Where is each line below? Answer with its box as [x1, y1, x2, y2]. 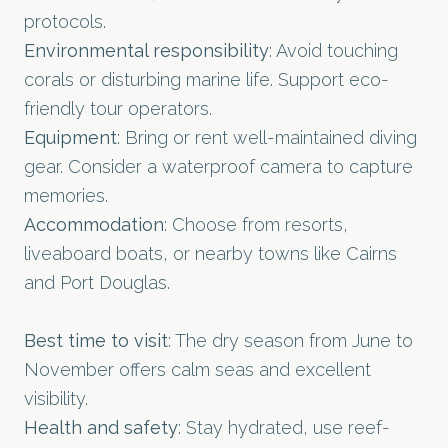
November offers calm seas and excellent [24, 358, 371, 380]
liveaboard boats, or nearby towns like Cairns [24, 242, 397, 264]
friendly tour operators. [24, 97, 212, 119]
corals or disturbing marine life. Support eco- [24, 68, 389, 90]
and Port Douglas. [24, 271, 170, 293]
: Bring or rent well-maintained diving [117, 126, 417, 148]
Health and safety [24, 416, 178, 438]
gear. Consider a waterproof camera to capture [24, 155, 413, 177]
